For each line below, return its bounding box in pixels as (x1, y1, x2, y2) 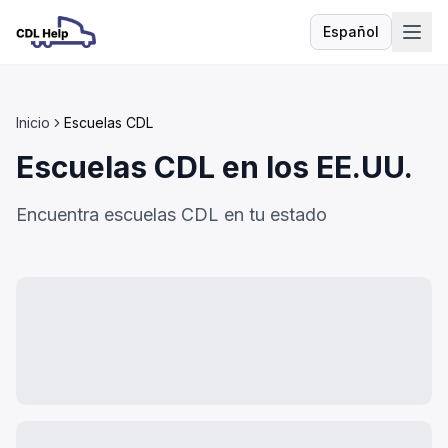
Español (323, 23, 379, 40)
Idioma (349, 31, 397, 49)
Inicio (16, 114, 50, 131)
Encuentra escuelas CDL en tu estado (16, 204, 327, 225)
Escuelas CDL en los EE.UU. (16, 149, 413, 185)
